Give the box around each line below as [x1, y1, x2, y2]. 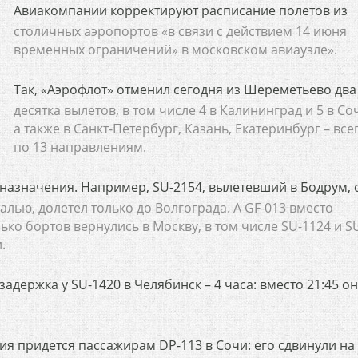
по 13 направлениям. [13, 138, 146, 156]
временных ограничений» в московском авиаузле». [13, 41, 337, 58]
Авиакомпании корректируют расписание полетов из [13, 2, 348, 19]
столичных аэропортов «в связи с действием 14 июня [13, 22, 347, 40]
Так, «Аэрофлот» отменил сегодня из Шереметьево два [13, 81, 356, 98]
